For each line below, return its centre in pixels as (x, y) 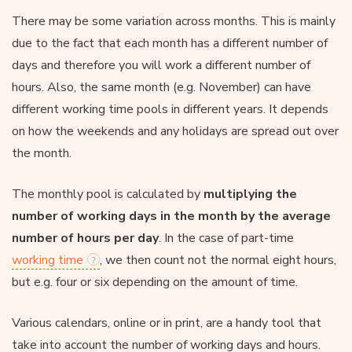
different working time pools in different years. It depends (170, 109)
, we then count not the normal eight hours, (218, 260)
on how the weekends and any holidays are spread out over (175, 131)
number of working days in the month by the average (171, 216)
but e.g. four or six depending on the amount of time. (155, 282)
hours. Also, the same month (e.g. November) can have (161, 87)
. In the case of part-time (226, 238)
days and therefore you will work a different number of (161, 65)
